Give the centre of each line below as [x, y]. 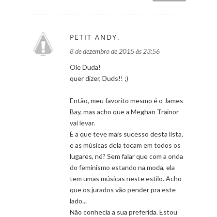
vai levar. [82, 123]
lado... [78, 201]
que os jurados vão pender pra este [123, 189]
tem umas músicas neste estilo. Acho [126, 178]
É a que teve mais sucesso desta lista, [126, 134]
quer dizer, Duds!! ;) [99, 78]
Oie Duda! [85, 67]
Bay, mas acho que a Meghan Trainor [124, 111]
